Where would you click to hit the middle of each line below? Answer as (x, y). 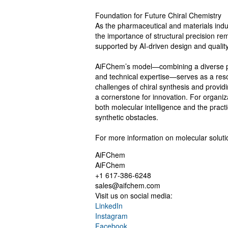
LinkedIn (109, 206)
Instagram (111, 216)
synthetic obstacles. (127, 117)
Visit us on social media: (134, 195)
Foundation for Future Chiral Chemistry (158, 15)
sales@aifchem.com (128, 185)
